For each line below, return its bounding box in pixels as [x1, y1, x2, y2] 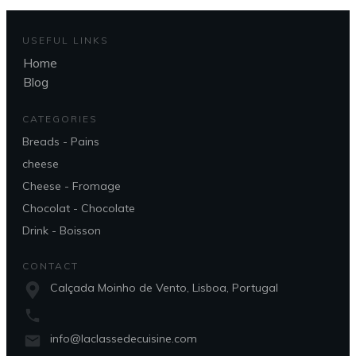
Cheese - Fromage [22, 178, 121, 193]
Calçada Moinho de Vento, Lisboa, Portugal [50, 280, 278, 295]
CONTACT [22, 259, 79, 272]
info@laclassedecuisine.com [50, 331, 197, 346]
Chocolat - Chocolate [22, 200, 135, 215]
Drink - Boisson [22, 222, 101, 238]
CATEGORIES [22, 112, 98, 125]
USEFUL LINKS [22, 33, 109, 46]
